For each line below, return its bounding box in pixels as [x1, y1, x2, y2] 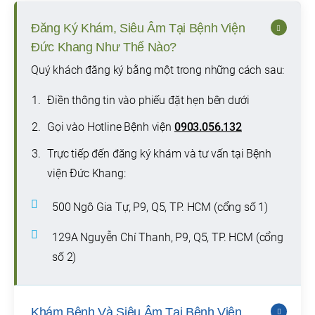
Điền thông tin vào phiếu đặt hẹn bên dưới [47, 94, 250, 108]
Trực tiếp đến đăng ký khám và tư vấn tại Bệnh [47, 147, 271, 161]
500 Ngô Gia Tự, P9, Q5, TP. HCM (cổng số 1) [52, 200, 269, 214]
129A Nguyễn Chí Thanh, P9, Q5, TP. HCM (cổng [52, 231, 283, 245]
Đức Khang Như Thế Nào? [31, 40, 177, 55]
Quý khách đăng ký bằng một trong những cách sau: [31, 63, 285, 77]
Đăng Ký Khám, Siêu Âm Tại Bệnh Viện [31, 21, 245, 36]
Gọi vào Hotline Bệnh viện [47, 120, 174, 134]
